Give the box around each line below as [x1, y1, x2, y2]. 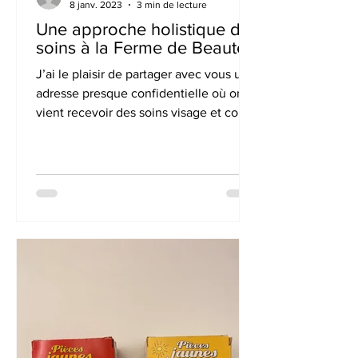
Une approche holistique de [36, 20, 250, 38]
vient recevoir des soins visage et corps [36, 105, 255, 119]
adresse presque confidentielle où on [36, 86, 244, 100]
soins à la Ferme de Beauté [36, 38, 246, 57]
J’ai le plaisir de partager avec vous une [36, 67, 256, 81]
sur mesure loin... [36, 125, 131, 138]
